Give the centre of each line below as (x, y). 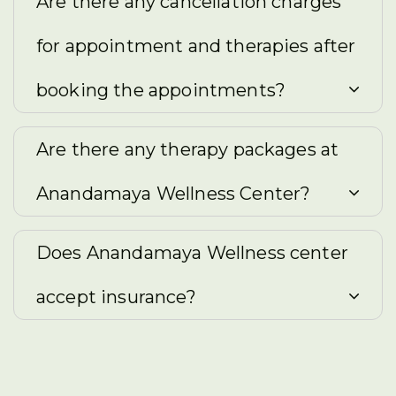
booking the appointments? (161, 90)
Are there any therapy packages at (188, 149)
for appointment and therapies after (196, 46)
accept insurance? (116, 297)
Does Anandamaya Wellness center (192, 253)
